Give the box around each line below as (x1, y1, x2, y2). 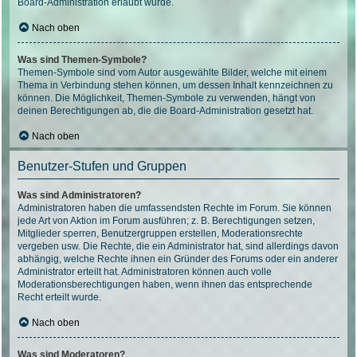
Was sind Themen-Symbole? (18, 54, 147, 65)
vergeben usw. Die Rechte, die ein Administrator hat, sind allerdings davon (18, 241, 339, 252)
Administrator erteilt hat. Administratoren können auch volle (18, 266, 272, 277)
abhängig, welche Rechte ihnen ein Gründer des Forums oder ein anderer (18, 253, 338, 265)
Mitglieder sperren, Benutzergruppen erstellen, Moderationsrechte (18, 228, 303, 239)
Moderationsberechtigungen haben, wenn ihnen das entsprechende (18, 279, 312, 290)
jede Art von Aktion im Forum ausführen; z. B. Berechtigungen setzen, (18, 215, 315, 226)
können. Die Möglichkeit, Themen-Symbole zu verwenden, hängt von (18, 92, 316, 104)
